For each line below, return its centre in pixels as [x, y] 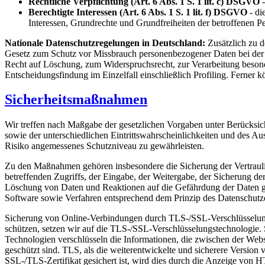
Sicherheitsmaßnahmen [76, 100]
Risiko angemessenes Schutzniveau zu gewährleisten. [104, 146]
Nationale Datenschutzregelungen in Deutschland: [106, 43]
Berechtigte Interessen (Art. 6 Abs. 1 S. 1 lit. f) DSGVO [138, 12]
